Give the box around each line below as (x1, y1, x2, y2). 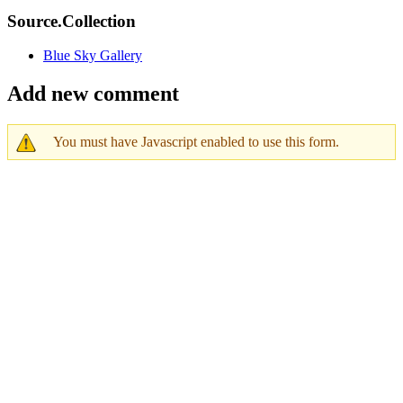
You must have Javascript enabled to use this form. (53, 134, 339, 150)
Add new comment (7, 82, 179, 106)
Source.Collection (7, 11, 136, 31)
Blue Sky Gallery (43, 48, 142, 64)
